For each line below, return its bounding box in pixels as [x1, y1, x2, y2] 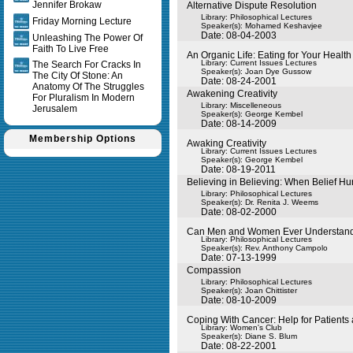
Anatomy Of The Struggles [32, 81, 144, 92]
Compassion [187, 265, 241, 276]
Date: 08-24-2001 [201, 76, 277, 87]
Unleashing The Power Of [32, 32, 143, 43]
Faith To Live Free [32, 43, 109, 54]
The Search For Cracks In [32, 59, 141, 70]
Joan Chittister [245, 286, 297, 295]
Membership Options [29, 133, 136, 144]
